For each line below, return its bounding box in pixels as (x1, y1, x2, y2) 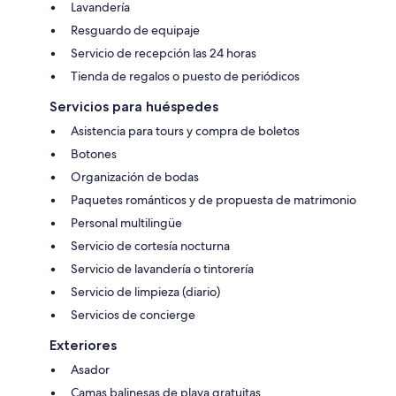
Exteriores (49, 336, 117, 354)
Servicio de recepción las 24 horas (71, 44, 256, 61)
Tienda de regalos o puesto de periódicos (71, 67, 300, 84)
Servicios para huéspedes (49, 97, 218, 115)
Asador (71, 361, 110, 377)
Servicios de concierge (71, 306, 195, 323)
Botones (71, 145, 117, 162)
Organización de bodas (71, 168, 199, 185)
